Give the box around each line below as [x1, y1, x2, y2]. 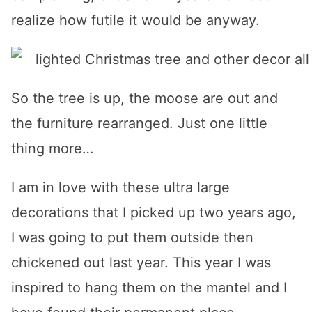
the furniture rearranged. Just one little [11, 115, 267, 132]
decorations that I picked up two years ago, [11, 204, 296, 221]
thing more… [11, 140, 93, 157]
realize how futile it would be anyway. [11, 12, 260, 29]
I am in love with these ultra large [11, 179, 230, 196]
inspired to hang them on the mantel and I [11, 279, 287, 296]
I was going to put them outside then [11, 229, 253, 246]
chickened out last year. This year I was [11, 254, 271, 271]
